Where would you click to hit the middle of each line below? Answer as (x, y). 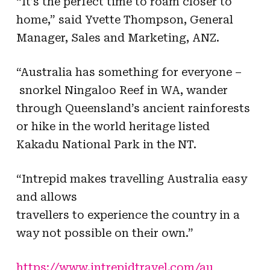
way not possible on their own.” (105, 233)
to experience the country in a (156, 215)
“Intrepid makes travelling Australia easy (131, 178)
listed (194, 126)
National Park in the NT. (130, 144)
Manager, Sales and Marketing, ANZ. (118, 37)
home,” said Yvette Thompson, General (124, 19)
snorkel (40, 90)
